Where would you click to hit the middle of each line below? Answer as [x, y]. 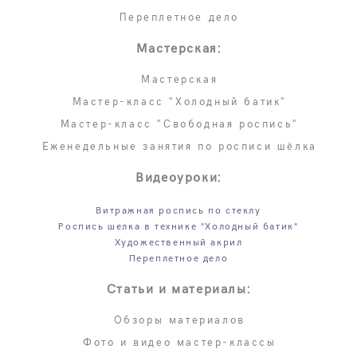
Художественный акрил [178, 241]
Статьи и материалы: [178, 288]
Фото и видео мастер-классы [179, 342]
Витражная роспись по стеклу [178, 210]
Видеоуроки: [178, 177]
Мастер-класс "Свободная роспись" [179, 124]
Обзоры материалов [179, 320]
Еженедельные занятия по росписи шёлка [179, 146]
